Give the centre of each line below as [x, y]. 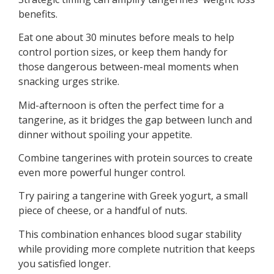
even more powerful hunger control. [102, 172]
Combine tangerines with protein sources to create [135, 157]
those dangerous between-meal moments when [128, 67]
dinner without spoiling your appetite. [105, 134]
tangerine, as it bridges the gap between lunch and [135, 120]
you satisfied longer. [65, 263]
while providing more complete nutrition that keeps [137, 249]
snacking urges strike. [69, 82]
